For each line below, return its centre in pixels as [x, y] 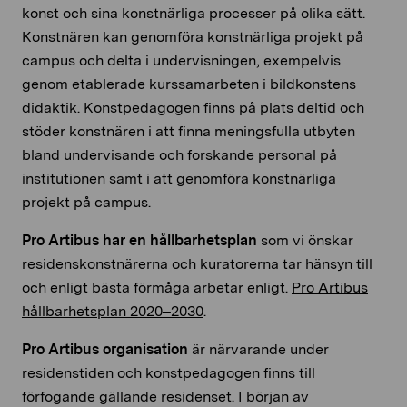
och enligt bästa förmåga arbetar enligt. [157, 288]
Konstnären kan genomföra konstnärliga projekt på [193, 37]
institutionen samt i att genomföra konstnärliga [179, 179]
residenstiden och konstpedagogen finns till [169, 373]
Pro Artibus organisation [105, 350]
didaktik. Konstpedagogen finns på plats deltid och [193, 108]
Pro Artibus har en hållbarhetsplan [139, 241]
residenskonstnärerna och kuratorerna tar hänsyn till [197, 264]
